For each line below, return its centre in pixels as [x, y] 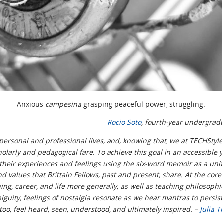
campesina [63, 104]
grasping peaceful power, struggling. [143, 104]
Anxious [31, 104]
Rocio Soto [124, 122]
